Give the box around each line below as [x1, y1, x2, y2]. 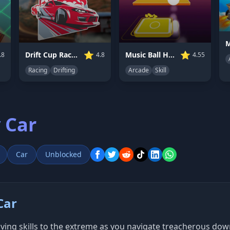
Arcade [128, 65, 149, 74]
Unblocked [45, 149, 82, 159]
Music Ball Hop [168, 49, 175, 60]
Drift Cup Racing [71, 49, 78, 60]
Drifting [53, 65, 75, 74]
